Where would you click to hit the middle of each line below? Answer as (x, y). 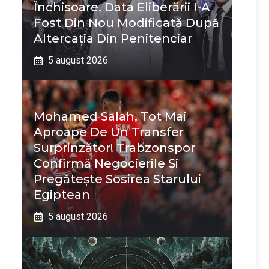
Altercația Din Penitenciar (113, 38)
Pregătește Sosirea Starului (117, 179)
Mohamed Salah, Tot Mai (110, 116)
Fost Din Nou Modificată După (126, 23)
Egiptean (62, 195)
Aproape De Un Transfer (109, 132)
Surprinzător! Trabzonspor (114, 148)
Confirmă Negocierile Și (106, 163)
